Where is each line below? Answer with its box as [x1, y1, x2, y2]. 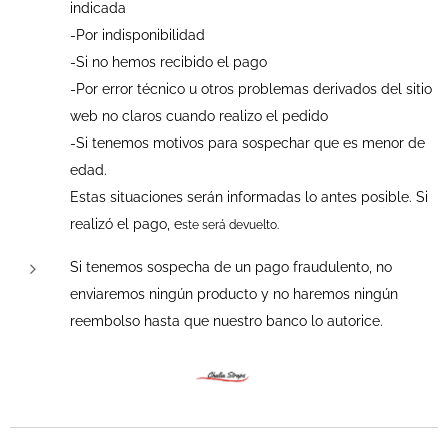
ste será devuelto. [182, 217, 279, 232]
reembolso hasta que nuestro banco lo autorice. [70, 313, 383, 329]
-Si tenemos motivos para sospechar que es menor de [70, 135, 425, 151]
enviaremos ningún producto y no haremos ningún [70, 286, 398, 302]
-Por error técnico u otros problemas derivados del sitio [70, 81, 432, 97]
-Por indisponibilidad [70, 27, 205, 43]
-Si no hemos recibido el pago [70, 54, 267, 70]
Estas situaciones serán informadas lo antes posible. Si [70, 189, 428, 205]
